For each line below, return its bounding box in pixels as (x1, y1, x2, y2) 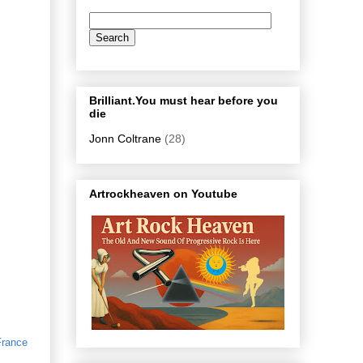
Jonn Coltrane (89, 131, 161, 145)
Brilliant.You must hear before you (89, 93, 278, 107)
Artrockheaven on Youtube (89, 187, 237, 201)
